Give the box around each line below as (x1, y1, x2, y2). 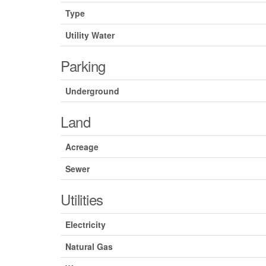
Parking (61, 55, 106, 77)
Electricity (65, 218, 106, 231)
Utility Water (65, 29, 115, 42)
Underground (65, 85, 119, 97)
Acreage (65, 141, 99, 153)
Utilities (61, 189, 103, 210)
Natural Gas (65, 240, 113, 253)
